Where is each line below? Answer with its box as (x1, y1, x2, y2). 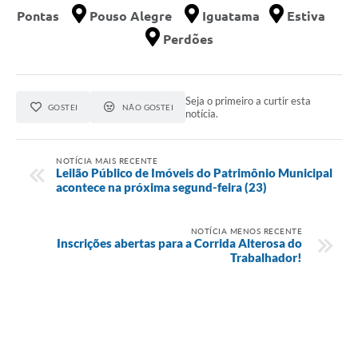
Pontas (17, 8, 72, 23)
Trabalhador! (230, 249, 302, 265)
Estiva (284, 8, 341, 23)
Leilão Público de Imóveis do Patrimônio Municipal (56, 165, 332, 180)
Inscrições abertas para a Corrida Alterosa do (57, 235, 302, 250)
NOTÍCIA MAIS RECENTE (56, 155, 157, 165)
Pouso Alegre (86, 8, 185, 23)
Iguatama (199, 8, 269, 23)
